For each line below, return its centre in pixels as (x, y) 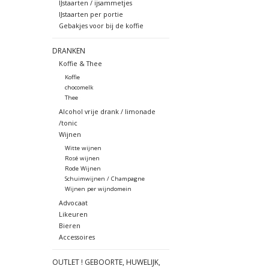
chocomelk (79, 87)
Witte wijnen (83, 148)
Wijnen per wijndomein (98, 189)
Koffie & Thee (80, 63)
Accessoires (77, 237)
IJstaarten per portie (91, 14)
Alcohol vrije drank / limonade (107, 111)
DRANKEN (69, 50)
